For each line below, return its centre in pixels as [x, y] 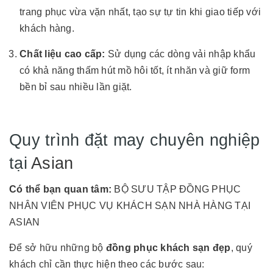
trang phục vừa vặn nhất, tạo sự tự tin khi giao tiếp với [140, 12]
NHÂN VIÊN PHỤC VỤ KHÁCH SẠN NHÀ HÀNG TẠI [130, 205]
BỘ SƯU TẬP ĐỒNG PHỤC [179, 189]
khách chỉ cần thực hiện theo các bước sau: [107, 264]
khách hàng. [47, 29]
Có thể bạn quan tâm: [60, 189]
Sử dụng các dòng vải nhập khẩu [180, 54]
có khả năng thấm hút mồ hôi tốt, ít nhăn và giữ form [135, 71]
